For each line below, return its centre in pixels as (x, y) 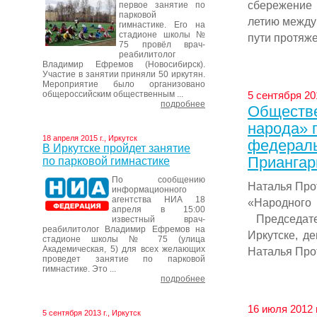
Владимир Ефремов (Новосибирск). (124, 64)
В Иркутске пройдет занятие (116, 148)
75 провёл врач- (162, 45)
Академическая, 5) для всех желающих (124, 249)
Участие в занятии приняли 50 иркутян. (124, 74)
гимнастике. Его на (162, 25)
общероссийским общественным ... (113, 94)
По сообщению (158, 180)
